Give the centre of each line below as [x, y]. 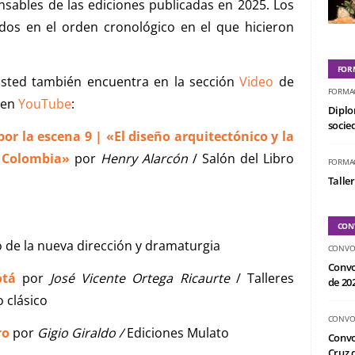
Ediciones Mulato [178, 332]
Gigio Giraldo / [82, 332]
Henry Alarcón [144, 158]
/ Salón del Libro [240, 158]
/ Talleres [265, 278]
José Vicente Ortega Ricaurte [143, 278]
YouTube [45, 103]
